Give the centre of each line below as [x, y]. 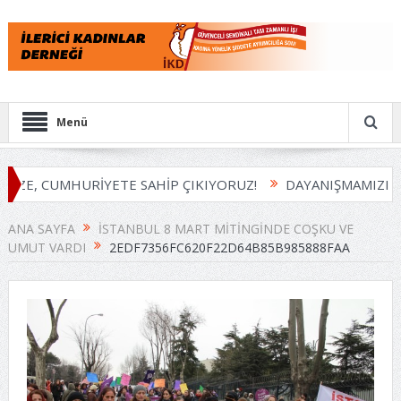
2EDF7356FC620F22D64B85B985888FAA [229, 247]
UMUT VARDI [47, 247]
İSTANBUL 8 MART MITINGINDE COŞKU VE [226, 228]
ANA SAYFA [41, 228]
